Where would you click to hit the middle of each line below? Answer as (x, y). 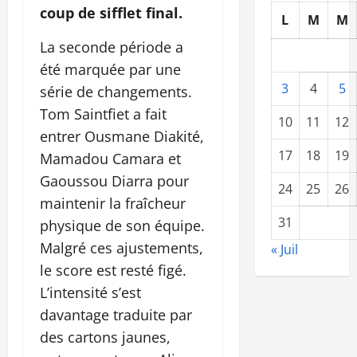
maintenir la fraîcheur (113, 203)
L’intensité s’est (90, 292)
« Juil (284, 250)
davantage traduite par (116, 314)
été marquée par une (110, 69)
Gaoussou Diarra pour (114, 180)
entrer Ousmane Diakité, (122, 136)
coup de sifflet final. (113, 12)
